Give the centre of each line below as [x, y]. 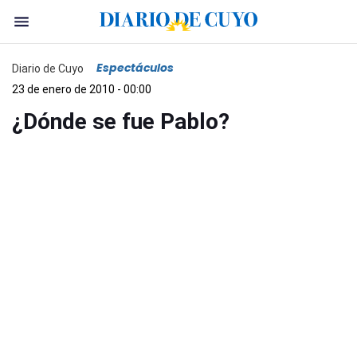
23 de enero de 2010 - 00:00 [82, 89]
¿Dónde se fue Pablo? [121, 122]
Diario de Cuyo [48, 68]
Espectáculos [135, 68]
